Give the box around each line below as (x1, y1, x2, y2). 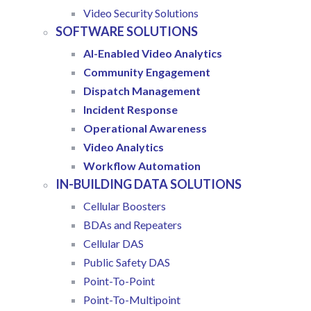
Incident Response (83, 103, 178, 117)
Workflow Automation (83, 159, 201, 173)
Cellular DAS (83, 237, 144, 251)
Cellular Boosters (83, 199, 166, 213)
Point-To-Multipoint (83, 293, 180, 307)
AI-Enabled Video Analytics (83, 47, 222, 60)
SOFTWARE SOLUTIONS (56, 24, 198, 40)
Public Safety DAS (83, 255, 170, 269)
